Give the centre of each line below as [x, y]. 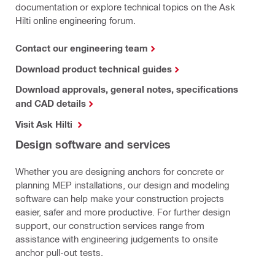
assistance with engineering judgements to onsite [117, 239]
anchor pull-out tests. [59, 253]
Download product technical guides [94, 69]
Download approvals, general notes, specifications [127, 89]
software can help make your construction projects [120, 199]
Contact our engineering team [82, 48]
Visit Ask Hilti [45, 124]
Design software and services [93, 145]
